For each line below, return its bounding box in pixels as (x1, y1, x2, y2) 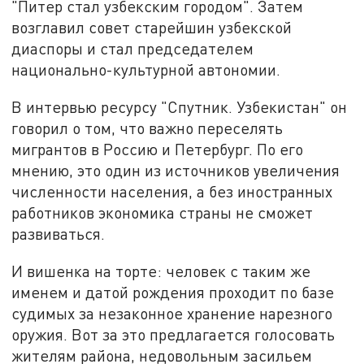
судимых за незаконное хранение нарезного (11, 303, 333, 323)
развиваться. (11, 223, 106, 243)
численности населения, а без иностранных (11, 181, 333, 201)
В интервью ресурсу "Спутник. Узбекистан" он (11, 97, 348, 116)
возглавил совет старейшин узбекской (11, 18, 292, 37)
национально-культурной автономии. (11, 60, 281, 80)
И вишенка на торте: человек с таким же (11, 261, 311, 280)
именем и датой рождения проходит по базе (11, 282, 335, 301)
